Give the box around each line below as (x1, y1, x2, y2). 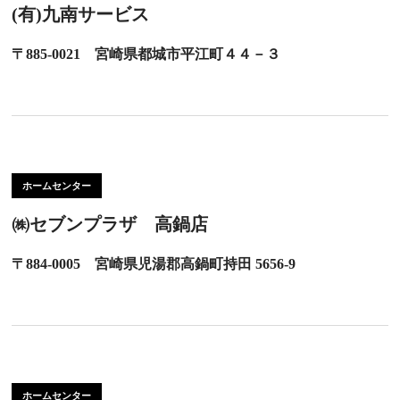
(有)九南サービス (12, 4, 150, 24)
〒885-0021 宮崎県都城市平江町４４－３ (12, 46, 281, 62)
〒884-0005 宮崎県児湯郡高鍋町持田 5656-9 (12, 256, 296, 271)
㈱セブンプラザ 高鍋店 (12, 214, 209, 234)
